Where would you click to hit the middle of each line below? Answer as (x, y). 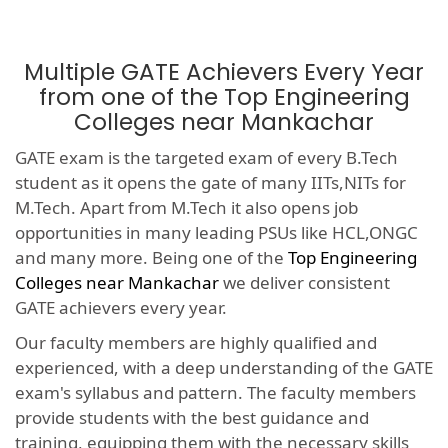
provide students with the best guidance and (192, 418)
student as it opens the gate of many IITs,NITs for (210, 183)
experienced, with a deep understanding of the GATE (224, 368)
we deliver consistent (304, 283)
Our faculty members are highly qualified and (196, 343)
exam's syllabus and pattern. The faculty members (215, 393)
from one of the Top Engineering (224, 97)
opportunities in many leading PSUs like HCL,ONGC (216, 233)
